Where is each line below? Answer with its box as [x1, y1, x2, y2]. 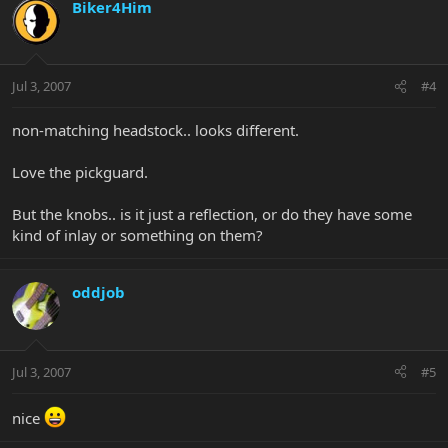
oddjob [72, 282, 125, 303]
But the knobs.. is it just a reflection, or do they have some [12, 204, 412, 225]
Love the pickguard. [12, 162, 148, 183]
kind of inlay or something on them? [12, 225, 263, 246]
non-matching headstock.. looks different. [12, 120, 299, 141]
